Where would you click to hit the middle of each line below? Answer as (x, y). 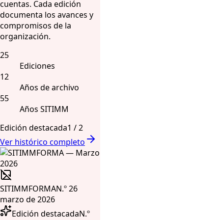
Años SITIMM (44, 109)
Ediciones (37, 66)
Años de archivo (49, 87)
